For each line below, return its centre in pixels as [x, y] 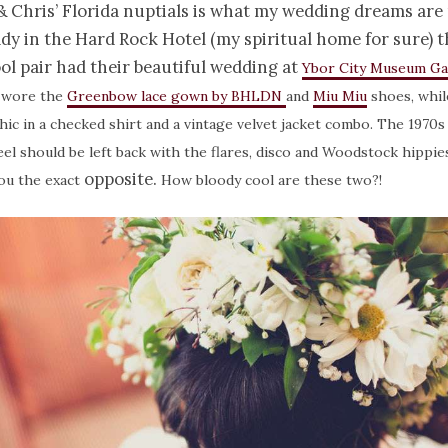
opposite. [120, 179]
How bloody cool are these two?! [269, 180]
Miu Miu [340, 96]
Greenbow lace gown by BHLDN [176, 96]
